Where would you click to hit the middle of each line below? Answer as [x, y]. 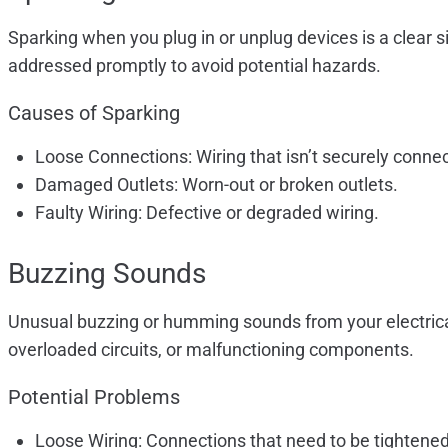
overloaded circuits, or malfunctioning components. [211, 349]
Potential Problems [94, 396]
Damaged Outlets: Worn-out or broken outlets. [216, 184]
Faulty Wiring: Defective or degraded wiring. [207, 212]
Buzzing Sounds [107, 273]
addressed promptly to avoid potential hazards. [194, 65]
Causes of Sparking [94, 112]
